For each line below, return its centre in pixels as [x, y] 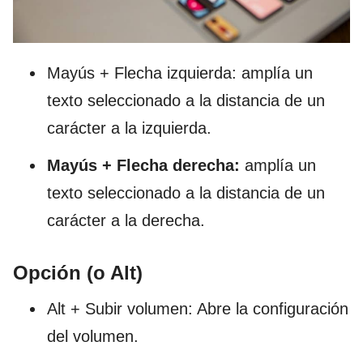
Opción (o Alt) [78, 272]
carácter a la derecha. [126, 220]
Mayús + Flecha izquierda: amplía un [180, 73]
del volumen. [93, 336]
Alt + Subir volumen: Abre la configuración [198, 308]
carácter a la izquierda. [129, 128]
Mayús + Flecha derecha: [146, 165]
